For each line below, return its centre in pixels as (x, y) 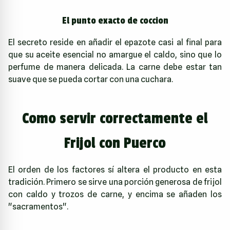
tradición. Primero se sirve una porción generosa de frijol (115, 182)
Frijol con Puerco (115, 143)
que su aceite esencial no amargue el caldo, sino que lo (115, 54)
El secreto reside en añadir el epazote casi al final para (115, 42)
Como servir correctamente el (115, 118)
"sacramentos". (38, 206)
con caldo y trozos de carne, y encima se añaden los (115, 194)
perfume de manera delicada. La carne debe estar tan (115, 67)
